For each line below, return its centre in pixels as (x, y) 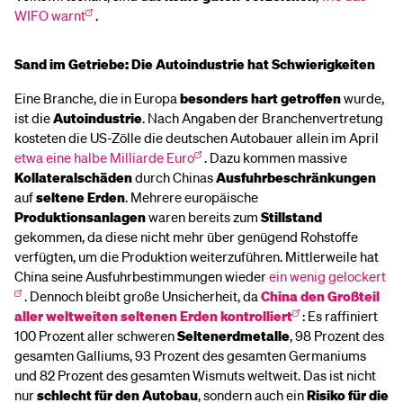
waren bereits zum (203, 217)
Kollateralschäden (73, 177)
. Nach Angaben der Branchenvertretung (263, 118)
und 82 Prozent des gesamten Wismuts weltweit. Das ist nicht (195, 375)
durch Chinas (174, 177)
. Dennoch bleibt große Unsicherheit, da (142, 296)
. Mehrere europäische (192, 197)
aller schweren (131, 336)
